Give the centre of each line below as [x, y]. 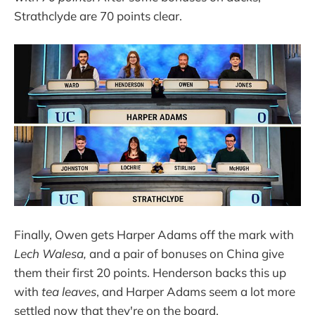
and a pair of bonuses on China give [185, 253]
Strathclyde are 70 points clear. [98, 15]
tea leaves [69, 291]
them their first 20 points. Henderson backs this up [150, 272]
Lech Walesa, [50, 253]
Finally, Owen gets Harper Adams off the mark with [154, 234]
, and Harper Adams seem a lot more [196, 291]
